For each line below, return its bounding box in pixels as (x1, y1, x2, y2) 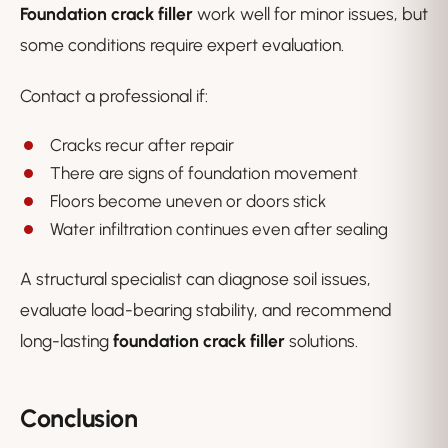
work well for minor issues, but (193, 3, 428, 25)
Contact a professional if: (20, 85, 208, 107)
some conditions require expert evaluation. (20, 34, 344, 56)
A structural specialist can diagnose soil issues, (20, 268, 371, 290)
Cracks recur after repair (50, 135, 234, 156)
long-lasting (20, 330, 113, 352)
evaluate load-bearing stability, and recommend (20, 299, 392, 321)
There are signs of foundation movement (50, 163, 358, 184)
